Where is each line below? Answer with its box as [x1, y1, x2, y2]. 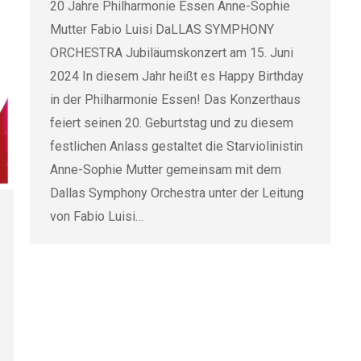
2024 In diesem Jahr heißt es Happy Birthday [50, 68, 304, 84]
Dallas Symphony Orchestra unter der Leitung [50, 185, 304, 201]
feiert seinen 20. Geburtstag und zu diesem [50, 115, 293, 131]
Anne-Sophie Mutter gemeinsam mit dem [50, 162, 281, 177]
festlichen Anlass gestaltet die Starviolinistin [50, 139, 303, 154]
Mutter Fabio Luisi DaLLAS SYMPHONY [50, 22, 274, 37]
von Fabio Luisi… [50, 209, 143, 224]
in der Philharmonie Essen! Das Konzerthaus [50, 92, 301, 107]
